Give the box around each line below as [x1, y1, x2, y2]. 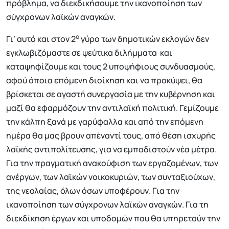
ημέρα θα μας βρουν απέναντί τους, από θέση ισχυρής [6, 129, 216, 141]
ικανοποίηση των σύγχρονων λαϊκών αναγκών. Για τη [6, 198, 209, 210]
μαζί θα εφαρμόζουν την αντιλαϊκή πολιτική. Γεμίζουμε [6, 102, 219, 113]
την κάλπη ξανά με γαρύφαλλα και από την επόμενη [6, 116, 203, 127]
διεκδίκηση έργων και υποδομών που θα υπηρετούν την [6, 212, 220, 224]
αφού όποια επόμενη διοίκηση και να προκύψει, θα [6, 74, 202, 86]
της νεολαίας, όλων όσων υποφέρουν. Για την [6, 185, 179, 196]
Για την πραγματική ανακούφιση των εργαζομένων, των [6, 157, 218, 169]
